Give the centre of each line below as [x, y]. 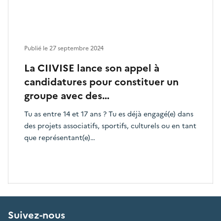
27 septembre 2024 [76, 49]
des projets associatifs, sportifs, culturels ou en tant [110, 126]
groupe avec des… [67, 96]
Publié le [37, 49]
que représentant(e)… [60, 138]
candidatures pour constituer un [101, 82]
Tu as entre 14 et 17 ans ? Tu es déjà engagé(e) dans [109, 114]
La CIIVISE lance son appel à [92, 68]
